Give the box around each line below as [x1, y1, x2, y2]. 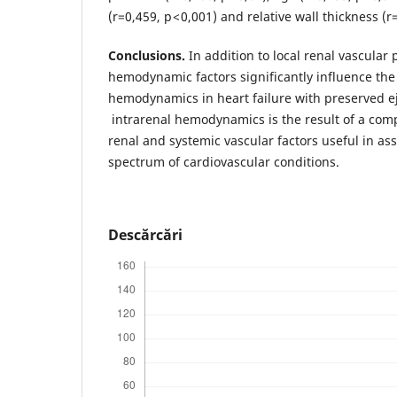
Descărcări [108, 225, 183, 245]
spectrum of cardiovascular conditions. [108, 153, 339, 171]
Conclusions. [108, 47, 185, 65]
